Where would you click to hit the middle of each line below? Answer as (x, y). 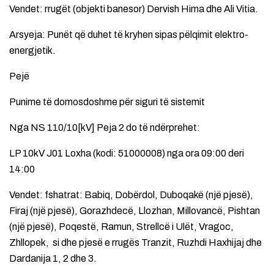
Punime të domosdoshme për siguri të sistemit (107, 102)
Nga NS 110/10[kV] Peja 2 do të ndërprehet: (105, 127)
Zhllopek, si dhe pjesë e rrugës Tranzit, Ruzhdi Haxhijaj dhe (135, 242)
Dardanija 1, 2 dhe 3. (53, 258)
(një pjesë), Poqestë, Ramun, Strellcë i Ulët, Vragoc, (121, 226)
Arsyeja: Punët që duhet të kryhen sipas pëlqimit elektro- (129, 34)
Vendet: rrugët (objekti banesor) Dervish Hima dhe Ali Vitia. (134, 9)
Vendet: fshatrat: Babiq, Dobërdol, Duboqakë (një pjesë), (131, 194)
